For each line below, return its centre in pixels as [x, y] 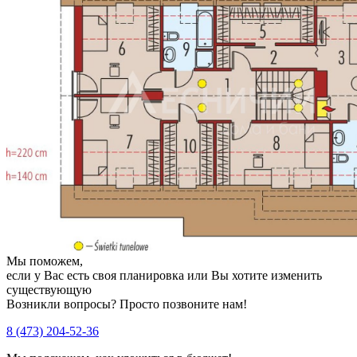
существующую [49, 290]
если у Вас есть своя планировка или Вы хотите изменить [164, 276]
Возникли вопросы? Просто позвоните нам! [127, 304]
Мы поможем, [45, 261]
